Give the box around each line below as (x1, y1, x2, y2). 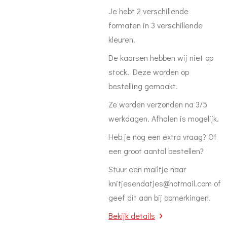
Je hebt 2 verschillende (108, 6, 188, 16)
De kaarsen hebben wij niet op (108, 52, 213, 63)
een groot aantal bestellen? (108, 145, 206, 156)
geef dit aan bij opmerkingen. (108, 192, 211, 203)
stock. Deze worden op (108, 66, 189, 77)
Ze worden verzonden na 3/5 (108, 99, 207, 109)
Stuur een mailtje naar (108, 164, 186, 174)
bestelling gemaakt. (108, 81, 178, 91)
